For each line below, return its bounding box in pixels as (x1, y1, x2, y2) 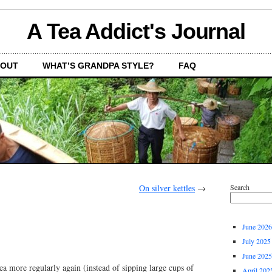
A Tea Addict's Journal (26, 19, 246, 44)
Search (230, 182, 250, 192)
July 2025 (242, 236, 271, 246)
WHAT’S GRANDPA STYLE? (42, 61, 154, 70)
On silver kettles (139, 182, 195, 194)
